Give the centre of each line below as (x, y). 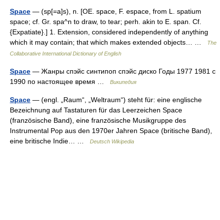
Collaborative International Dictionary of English (66, 54)
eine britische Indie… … (50, 141)
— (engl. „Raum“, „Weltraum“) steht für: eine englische (116, 100)
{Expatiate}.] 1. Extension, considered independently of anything (109, 32)
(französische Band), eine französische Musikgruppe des (98, 120)
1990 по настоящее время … (60, 82)
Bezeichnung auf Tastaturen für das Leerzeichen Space (96, 110)
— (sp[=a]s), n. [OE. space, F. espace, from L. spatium (116, 11)
